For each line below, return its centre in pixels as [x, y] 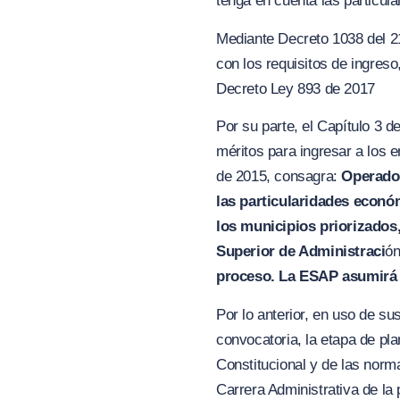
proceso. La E [262, 277]
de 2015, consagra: [279, 177]
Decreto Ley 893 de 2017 [296, 88]
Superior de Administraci [301, 252]
